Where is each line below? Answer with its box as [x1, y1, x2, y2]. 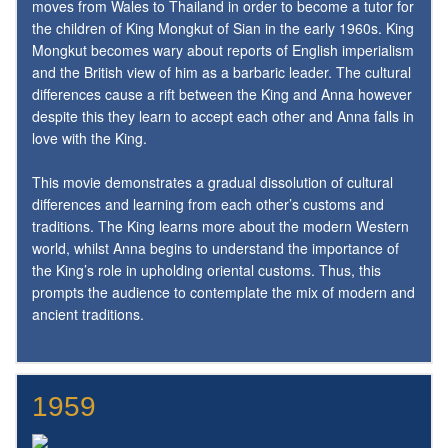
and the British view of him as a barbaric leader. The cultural [32, 61, 411, 82]
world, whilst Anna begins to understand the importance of [32, 237, 399, 258]
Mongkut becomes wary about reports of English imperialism [32, 39, 414, 60]
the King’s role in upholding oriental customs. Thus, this [32, 259, 381, 280]
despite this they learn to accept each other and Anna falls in [32, 105, 414, 126]
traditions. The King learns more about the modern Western [32, 215, 409, 236]
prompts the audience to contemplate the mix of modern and [32, 281, 415, 302]
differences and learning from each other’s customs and [32, 193, 384, 214]
